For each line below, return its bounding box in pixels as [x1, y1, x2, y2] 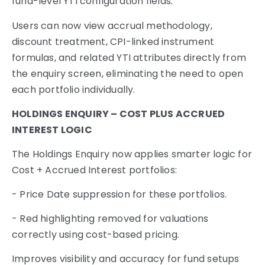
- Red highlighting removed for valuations [12, 211, 209, 225]
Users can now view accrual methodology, [12, 18, 212, 33]
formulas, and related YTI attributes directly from [12, 50, 247, 64]
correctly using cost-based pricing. [12, 227, 179, 241]
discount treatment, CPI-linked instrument [12, 34, 215, 49]
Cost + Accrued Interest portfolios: [12, 163, 177, 177]
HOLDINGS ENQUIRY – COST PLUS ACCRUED [12, 106, 225, 121]
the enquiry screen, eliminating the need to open [12, 66, 244, 80]
